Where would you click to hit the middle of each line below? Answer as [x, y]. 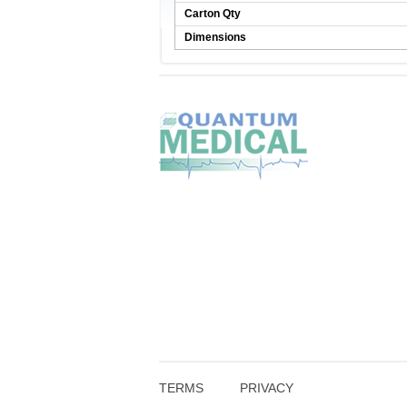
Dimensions [215, 37]
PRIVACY [266, 388]
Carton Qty [212, 14]
